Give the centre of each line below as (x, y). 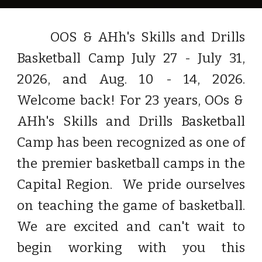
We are (45, 227)
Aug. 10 (127, 79)
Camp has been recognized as (110, 142)
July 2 (151, 58)
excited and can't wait (153, 227)
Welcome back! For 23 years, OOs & (130, 100)
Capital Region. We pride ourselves (131, 185)
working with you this (149, 248)
